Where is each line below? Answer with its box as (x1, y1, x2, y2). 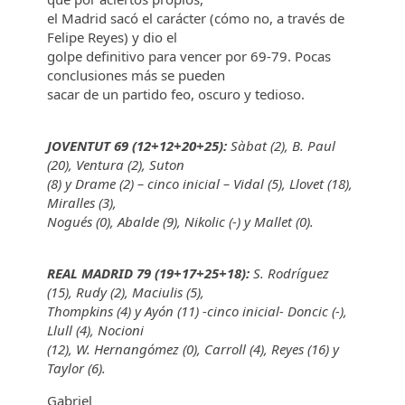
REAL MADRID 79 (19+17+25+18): (47, 264, 250, 282)
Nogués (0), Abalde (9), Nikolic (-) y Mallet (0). (47, 212, 315, 231)
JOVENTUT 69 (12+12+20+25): (47, 137, 228, 155)
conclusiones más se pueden (47, 66, 230, 84)
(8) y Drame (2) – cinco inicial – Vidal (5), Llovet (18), (47, 174, 353, 193)
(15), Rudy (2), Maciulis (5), (47, 283, 209, 301)
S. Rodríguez (250, 264, 330, 282)
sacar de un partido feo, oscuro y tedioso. (47, 85, 306, 103)
